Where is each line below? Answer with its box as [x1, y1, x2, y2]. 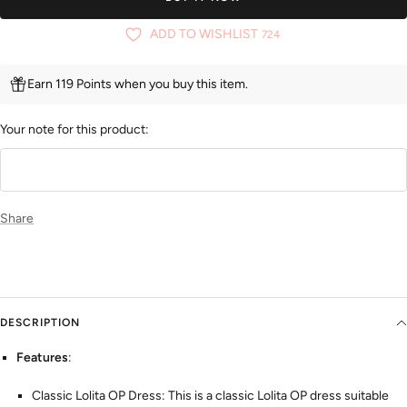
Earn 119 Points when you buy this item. [27, 76, 248, 93]
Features [15, 350, 68, 366]
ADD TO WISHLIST [149, 26, 258, 43]
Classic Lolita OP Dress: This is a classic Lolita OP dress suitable [32, 388, 389, 404]
